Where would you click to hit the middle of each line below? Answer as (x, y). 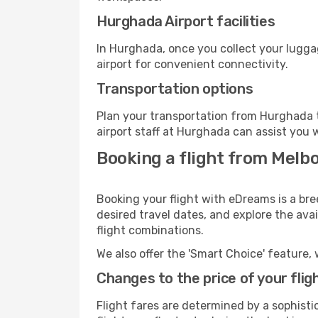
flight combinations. (150, 230)
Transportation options (175, 89)
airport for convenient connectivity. (192, 64)
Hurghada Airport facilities (186, 21)
